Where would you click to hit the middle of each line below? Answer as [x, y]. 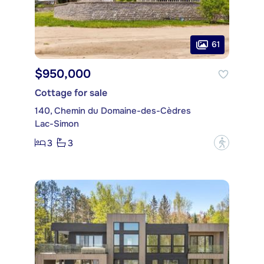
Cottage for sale [71, 93]
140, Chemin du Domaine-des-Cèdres [113, 111]
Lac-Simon [57, 124]
